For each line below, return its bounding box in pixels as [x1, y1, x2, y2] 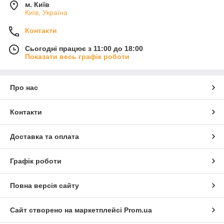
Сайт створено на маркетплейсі [10, 206, 124, 214]
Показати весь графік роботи [25, 52, 129, 61]
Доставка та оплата [10, 132, 79, 141]
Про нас [10, 83, 38, 92]
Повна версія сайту [10, 181, 79, 190]
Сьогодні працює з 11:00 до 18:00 [25, 44, 143, 53]
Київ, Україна [25, 8, 67, 17]
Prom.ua [124, 206, 152, 214]
